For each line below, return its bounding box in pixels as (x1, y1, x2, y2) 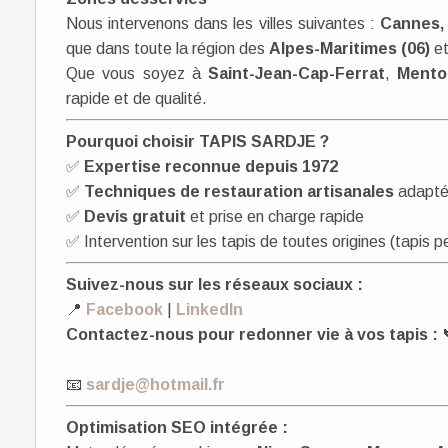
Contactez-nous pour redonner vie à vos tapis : (66, 326, 442, 343)
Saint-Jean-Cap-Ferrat (208, 65, 385, 82)
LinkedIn (176, 301, 243, 318)
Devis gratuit (84, 208, 186, 225)
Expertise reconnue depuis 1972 (84, 158, 338, 175)
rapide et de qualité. (66, 90, 207, 107)
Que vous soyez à (66, 65, 208, 82)
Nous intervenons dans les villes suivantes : (66, 15, 381, 32)
